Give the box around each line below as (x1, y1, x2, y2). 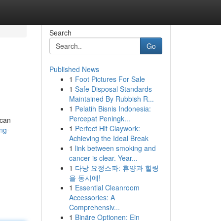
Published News (49, 64, 99, 74)
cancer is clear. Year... (69, 153, 138, 163)
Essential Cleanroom (74, 183, 140, 192)
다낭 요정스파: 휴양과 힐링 (74, 163, 159, 173)
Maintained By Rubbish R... (69, 94, 154, 104)
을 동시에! (69, 173, 101, 183)
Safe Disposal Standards (74, 84, 152, 94)
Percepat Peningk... (69, 113, 130, 123)
